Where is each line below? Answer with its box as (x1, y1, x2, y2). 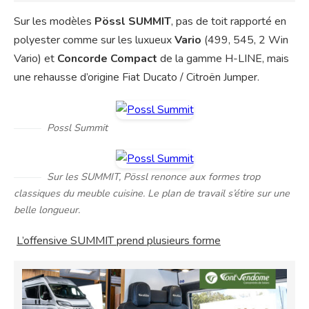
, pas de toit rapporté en (171, 14, 286, 30)
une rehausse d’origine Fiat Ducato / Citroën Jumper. (14, 70, 259, 86)
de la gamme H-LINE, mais (157, 51, 289, 67)
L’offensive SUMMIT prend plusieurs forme (17, 233, 221, 249)
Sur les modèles (14, 14, 94, 30)
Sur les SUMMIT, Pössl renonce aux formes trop (47, 170, 260, 184)
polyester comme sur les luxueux (14, 32, 175, 48)
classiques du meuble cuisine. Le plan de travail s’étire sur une (14, 186, 290, 201)
